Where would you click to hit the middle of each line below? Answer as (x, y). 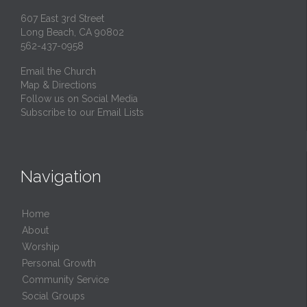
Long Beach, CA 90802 (72, 33)
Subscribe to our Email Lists (82, 112)
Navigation (61, 176)
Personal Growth (59, 263)
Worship (41, 246)
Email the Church (58, 71)
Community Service (65, 279)
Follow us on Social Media (79, 98)
